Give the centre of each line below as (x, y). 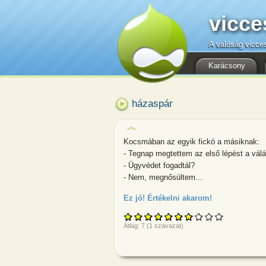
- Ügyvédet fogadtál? (159, 165)
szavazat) (168, 226)
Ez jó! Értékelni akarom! (168, 198)
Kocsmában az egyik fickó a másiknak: (191, 142)
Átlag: (132, 226)
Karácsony (227, 66)
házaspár (152, 104)
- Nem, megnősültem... (163, 177)
